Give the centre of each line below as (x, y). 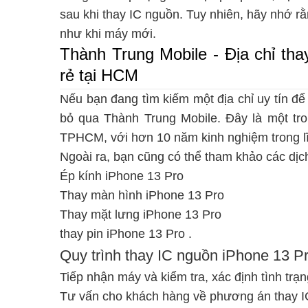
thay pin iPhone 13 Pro (122, 234)
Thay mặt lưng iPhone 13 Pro (141, 215)
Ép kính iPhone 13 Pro (122, 176)
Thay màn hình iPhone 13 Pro (142, 196)
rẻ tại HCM (99, 75)
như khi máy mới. (108, 33)
